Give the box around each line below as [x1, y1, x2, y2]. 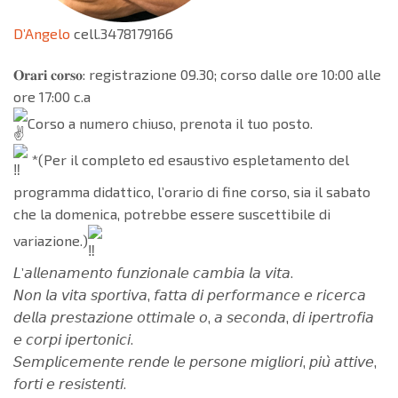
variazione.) [13, 232, 88, 250]
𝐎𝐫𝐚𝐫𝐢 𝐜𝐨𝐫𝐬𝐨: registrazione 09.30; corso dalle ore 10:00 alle [13, 66, 381, 84]
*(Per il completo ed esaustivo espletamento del [28, 151, 349, 169]
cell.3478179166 [70, 25, 173, 43]
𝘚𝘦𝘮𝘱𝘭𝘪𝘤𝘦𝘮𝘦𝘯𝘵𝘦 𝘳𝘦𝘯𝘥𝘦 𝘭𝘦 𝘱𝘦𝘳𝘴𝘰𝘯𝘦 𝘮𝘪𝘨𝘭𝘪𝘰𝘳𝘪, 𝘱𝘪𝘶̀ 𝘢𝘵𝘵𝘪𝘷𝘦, [13, 353, 377, 370]
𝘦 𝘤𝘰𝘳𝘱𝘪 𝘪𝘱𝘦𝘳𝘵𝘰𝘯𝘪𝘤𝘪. [13, 330, 133, 348]
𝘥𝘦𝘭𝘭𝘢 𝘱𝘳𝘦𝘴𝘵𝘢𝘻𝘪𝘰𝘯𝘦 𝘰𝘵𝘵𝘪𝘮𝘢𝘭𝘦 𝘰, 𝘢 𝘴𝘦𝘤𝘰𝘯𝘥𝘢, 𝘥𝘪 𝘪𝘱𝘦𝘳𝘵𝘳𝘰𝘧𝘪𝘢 [13, 308, 374, 326]
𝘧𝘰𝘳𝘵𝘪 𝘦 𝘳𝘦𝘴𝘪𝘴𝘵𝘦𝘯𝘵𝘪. [13, 375, 126, 393]
